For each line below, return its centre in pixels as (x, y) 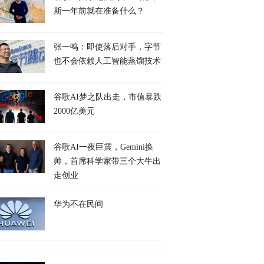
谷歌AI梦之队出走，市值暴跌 (108, 97)
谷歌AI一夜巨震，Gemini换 (103, 147)
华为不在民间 (78, 204)
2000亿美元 (74, 111)
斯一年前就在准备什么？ (99, 11)
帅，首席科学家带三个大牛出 (107, 161)
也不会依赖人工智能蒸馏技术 (107, 61)
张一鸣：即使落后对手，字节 (107, 47)
